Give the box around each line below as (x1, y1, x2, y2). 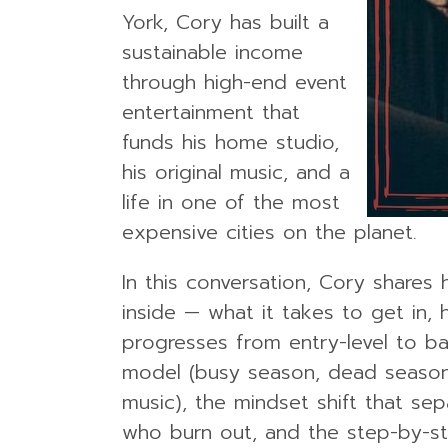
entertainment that (122, 97, 300, 127)
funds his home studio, (122, 127, 339, 157)
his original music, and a (122, 157, 350, 187)
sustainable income (122, 37, 303, 67)
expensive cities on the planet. (122, 217, 417, 247)
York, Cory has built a (122, 7, 329, 37)
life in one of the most (122, 187, 340, 217)
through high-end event (122, 67, 347, 97)
